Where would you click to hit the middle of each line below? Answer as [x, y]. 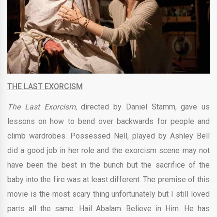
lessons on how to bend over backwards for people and [108, 121]
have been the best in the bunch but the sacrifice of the [108, 165]
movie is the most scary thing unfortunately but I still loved [108, 194]
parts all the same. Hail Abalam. [65, 208]
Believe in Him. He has [166, 208]
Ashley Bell [190, 136]
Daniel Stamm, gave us [168, 107]
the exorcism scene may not [161, 150]
